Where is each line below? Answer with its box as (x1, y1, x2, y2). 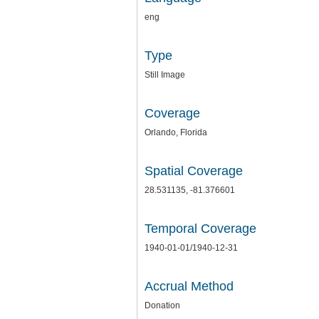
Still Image (145, 70, 185, 80)
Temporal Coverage (145, 221, 256, 236)
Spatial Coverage (145, 164, 243, 178)
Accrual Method (145, 279, 234, 293)
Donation (145, 300, 180, 310)
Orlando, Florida (145, 127, 207, 137)
